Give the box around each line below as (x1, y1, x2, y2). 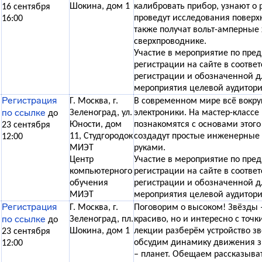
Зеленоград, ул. (70, 108, 132, 118)
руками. (134, 143, 166, 153)
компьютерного (70, 167, 132, 176)
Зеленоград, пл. (70, 215, 133, 224)
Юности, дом (70, 120, 122, 129)
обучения (70, 178, 108, 188)
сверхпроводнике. (134, 37, 206, 46)
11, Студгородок (70, 132, 133, 141)
